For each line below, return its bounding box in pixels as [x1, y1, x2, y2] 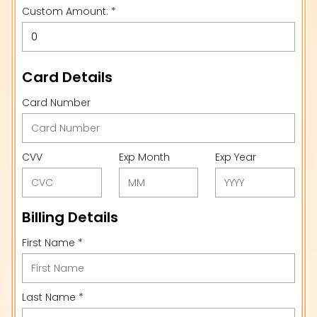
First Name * [22, 236, 83, 250]
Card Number [22, 96, 91, 110]
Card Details [22, 67, 113, 87]
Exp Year [215, 150, 257, 164]
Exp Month [118, 150, 170, 164]
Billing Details [22, 207, 118, 227]
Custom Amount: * [22, 4, 116, 18]
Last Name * [22, 290, 83, 304]
